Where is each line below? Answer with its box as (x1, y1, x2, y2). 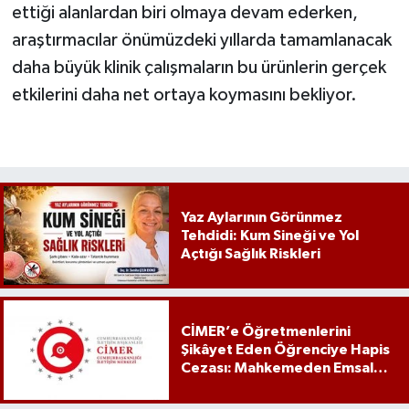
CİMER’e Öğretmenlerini (180, 324, 351, 340)
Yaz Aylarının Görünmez (180, 210, 342, 225)
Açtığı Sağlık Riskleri (180, 246, 320, 262)
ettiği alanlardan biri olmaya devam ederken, (11, 3, 358, 22)
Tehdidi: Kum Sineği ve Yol (180, 228, 359, 244)
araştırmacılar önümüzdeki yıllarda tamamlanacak (11, 30, 392, 49)
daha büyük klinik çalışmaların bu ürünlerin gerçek (11, 58, 386, 77)
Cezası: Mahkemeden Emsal (180, 361, 373, 376)
